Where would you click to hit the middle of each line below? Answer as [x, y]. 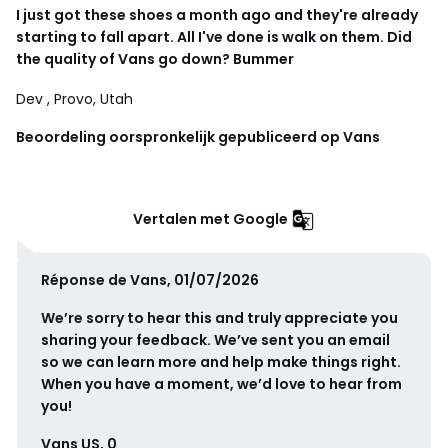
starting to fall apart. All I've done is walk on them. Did [214, 36]
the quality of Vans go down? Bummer [155, 58]
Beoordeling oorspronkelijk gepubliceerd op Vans [198, 136]
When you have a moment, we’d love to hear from [221, 383]
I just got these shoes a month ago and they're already [217, 14]
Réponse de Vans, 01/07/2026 [150, 279]
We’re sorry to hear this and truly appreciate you [219, 317]
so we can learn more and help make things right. [221, 361]
